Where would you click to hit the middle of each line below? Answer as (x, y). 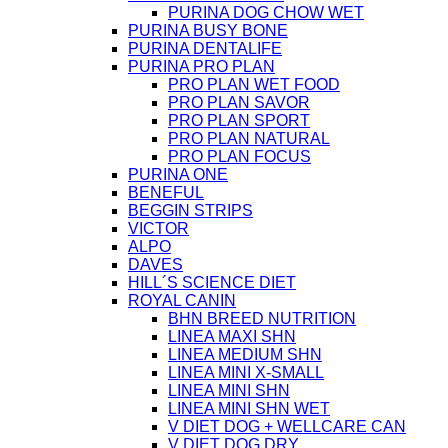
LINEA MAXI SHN (232, 336)
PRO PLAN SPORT (239, 120)
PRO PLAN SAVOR (239, 102)
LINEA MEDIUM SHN (245, 354)
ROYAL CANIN (182, 300)
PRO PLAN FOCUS (239, 156)
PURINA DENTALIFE (205, 48)
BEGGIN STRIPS (190, 210)
